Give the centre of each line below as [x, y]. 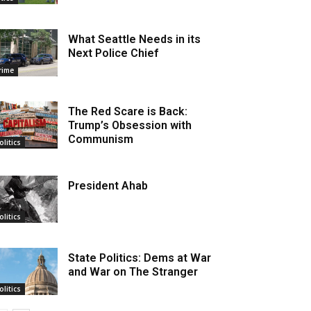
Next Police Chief [114, 53]
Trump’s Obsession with [130, 125]
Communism [101, 139]
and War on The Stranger [133, 271]
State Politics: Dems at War [140, 258]
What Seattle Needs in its [135, 39]
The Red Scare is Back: [128, 111]
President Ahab [108, 185]
